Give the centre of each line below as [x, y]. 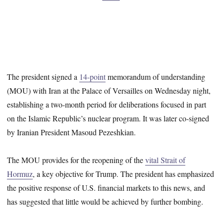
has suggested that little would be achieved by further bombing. [105, 202]
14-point [93, 76]
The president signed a [43, 76]
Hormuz [20, 174]
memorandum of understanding [156, 76]
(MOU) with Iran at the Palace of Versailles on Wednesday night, [109, 90]
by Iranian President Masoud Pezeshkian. [72, 132]
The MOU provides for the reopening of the [76, 160]
